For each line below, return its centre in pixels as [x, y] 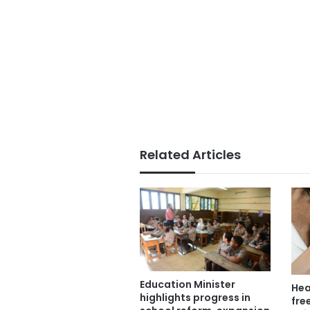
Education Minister [188, 284]
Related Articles [190, 154]
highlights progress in [195, 297]
